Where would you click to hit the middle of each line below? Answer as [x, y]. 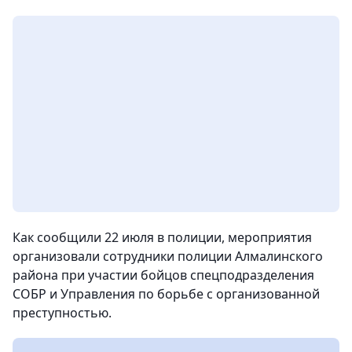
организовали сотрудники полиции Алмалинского [168, 256]
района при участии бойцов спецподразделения [163, 275]
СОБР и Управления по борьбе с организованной [166, 294]
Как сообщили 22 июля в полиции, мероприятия [162, 237]
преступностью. [62, 313]
